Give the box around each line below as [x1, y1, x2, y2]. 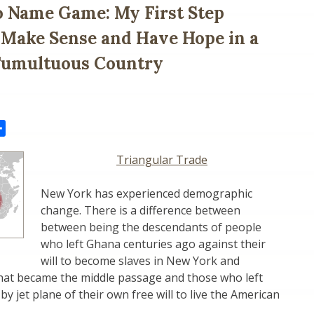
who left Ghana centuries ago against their [41, 236, 266, 252]
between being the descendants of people [41, 219, 261, 235]
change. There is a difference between [41, 203, 240, 219]
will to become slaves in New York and [41, 253, 240, 269]
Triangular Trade [116, 152, 207, 168]
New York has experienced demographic [41, 186, 252, 202]
